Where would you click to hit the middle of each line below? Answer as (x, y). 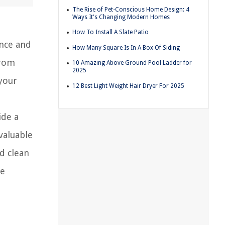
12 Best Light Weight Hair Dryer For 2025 (128, 86)
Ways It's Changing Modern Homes (121, 17)
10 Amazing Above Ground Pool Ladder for (132, 63)
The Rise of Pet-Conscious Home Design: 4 (131, 9)
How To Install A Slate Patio (110, 32)
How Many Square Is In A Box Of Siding (126, 47)
